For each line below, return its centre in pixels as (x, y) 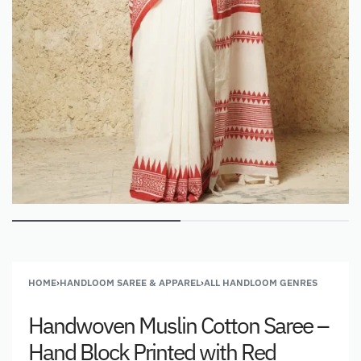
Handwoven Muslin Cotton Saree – (178, 325)
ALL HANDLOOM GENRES (261, 282)
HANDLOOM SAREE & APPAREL (130, 282)
